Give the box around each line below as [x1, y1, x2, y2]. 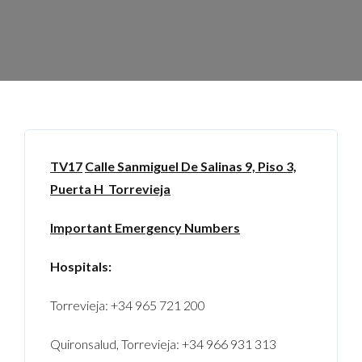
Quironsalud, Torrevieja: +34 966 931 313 [50, 335, 277, 351]
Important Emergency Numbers [50, 219, 241, 235]
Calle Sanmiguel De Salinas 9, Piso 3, [85, 158, 297, 174]
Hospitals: [50, 258, 112, 274]
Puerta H [50, 180, 107, 196]
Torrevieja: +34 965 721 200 [50, 297, 206, 313]
